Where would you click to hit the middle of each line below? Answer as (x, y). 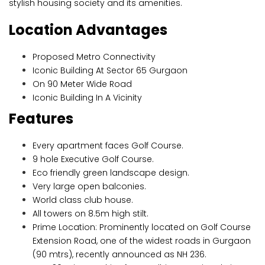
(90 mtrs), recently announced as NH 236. (119, 254)
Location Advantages (88, 30)
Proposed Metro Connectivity (94, 57)
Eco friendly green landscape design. (111, 173)
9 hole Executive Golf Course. (93, 159)
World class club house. (83, 200)
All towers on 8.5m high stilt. (91, 214)
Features (41, 119)
